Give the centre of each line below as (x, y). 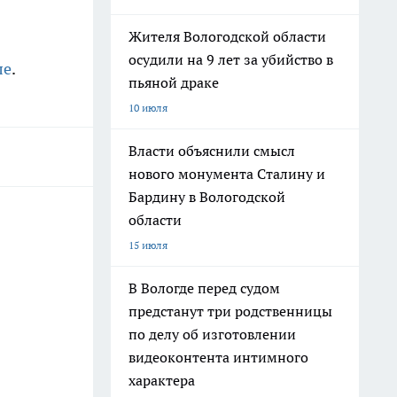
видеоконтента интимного (218, 357)
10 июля (148, 108)
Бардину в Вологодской (207, 197)
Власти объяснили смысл (212, 151)
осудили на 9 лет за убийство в (231, 59)
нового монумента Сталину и (227, 174)
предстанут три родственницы (230, 311)
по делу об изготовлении (212, 334)
